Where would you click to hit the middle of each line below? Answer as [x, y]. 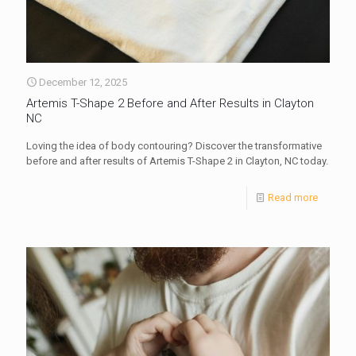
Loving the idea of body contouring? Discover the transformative [174, 146]
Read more [293, 198]
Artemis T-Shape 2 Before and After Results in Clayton [170, 104]
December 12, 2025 [83, 83]
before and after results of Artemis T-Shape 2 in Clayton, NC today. [177, 161]
